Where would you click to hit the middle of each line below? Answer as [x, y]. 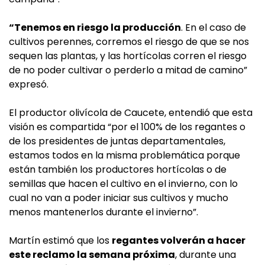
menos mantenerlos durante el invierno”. [104, 212]
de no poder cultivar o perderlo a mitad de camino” [128, 70]
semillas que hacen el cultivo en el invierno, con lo [123, 184]
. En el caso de [214, 28]
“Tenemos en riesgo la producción [95, 28]
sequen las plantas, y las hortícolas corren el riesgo [128, 56]
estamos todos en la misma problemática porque [125, 156]
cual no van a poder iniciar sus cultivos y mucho [119, 198]
